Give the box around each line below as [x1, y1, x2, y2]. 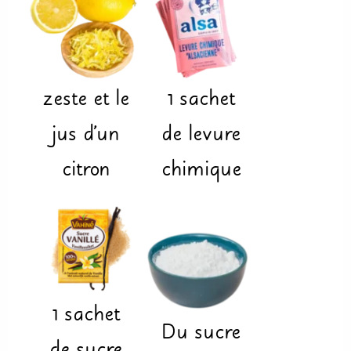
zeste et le [42, 89, 129, 113]
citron [61, 159, 110, 183]
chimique [161, 159, 241, 183]
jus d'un [52, 124, 120, 148]
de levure [161, 124, 241, 148]
